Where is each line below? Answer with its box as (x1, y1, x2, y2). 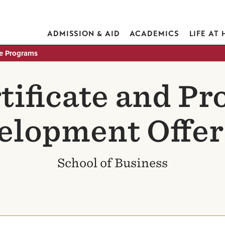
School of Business (57, 156, 168, 170)
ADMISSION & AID (47, 29, 120, 38)
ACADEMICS (130, 29, 179, 38)
